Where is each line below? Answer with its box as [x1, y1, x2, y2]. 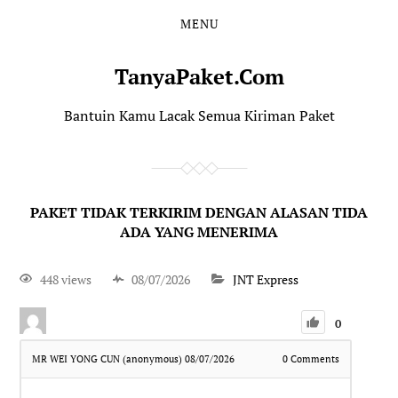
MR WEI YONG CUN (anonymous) [32, 352, 186, 365]
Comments [287, 352, 339, 365]
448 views [40, 270, 92, 288]
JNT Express [233, 270, 299, 288]
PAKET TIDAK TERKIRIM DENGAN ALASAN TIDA [30, 203, 368, 222]
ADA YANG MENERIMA [120, 222, 278, 242]
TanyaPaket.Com [114, 62, 284, 91]
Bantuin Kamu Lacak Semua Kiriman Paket [63, 106, 335, 125]
